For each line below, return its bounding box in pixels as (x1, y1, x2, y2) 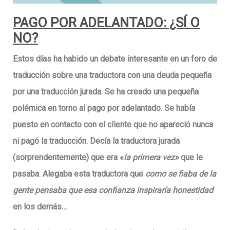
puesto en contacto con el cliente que (13, 119, 149, 129)
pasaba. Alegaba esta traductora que (13, 168, 145, 179)
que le (181, 152, 203, 162)
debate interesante (100, 53, 168, 64)
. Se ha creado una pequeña (101, 86, 199, 97)
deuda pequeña (157, 70, 212, 80)
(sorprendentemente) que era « (13, 152, 124, 162)
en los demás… (13, 201, 67, 212)
